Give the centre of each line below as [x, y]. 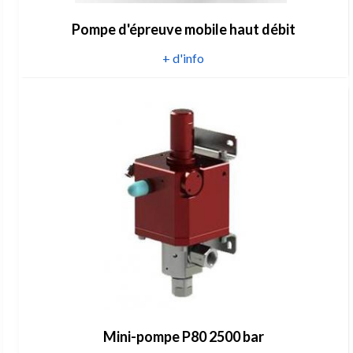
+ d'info [184, 58]
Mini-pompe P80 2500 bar [183, 336]
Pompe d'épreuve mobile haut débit [183, 29]
